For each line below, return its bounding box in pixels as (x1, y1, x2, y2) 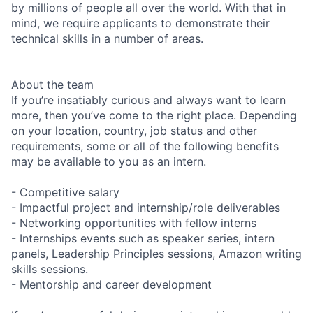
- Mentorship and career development (11, 277, 212, 291)
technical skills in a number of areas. (11, 31, 203, 45)
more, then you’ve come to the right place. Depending (11, 108, 297, 122)
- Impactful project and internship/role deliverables (11, 200, 280, 214)
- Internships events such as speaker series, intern (11, 231, 275, 245)
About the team (11, 77, 94, 92)
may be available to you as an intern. (11, 154, 206, 168)
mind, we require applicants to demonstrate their (11, 15, 270, 30)
